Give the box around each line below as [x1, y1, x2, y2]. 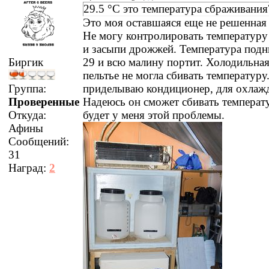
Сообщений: [8, 135, 69, 148]
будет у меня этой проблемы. [83, 108, 225, 121]
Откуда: [8, 109, 46, 121]
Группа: [8, 82, 46, 95]
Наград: [8, 162, 49, 174]
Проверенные [8, 95, 79, 108]
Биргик [8, 56, 43, 68]
